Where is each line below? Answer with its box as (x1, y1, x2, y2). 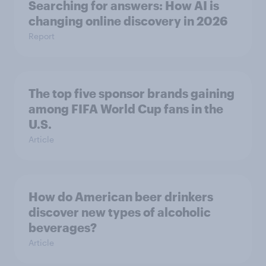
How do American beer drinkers (28, 189, 213, 204)
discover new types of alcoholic (28, 204, 211, 219)
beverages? (28, 220, 97, 235)
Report (28, 30, 55, 41)
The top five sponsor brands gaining (28, 85, 235, 100)
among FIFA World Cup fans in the (28, 101, 223, 116)
